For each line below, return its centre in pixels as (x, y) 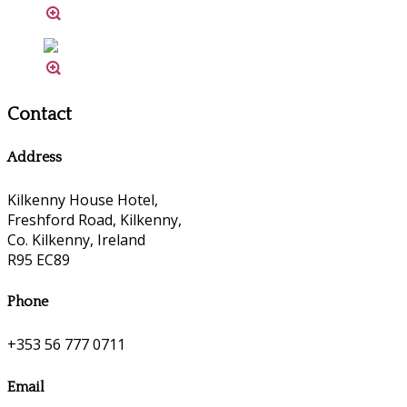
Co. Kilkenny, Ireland (76, 239)
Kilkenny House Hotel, (83, 199)
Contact (40, 115)
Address (35, 157)
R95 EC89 (39, 259)
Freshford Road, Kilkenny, (94, 219)
